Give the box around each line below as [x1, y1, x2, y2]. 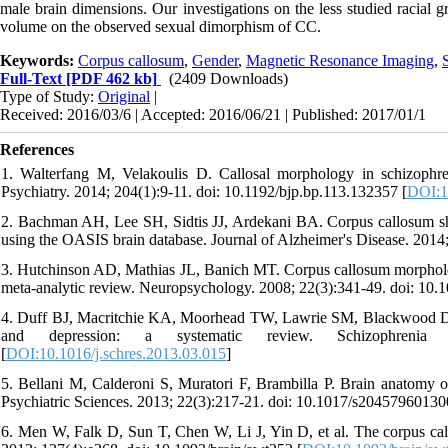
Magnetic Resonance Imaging [246, 52, 434, 70]
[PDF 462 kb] [62, 70, 157, 88]
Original [98, 88, 150, 106]
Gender [192, 52, 238, 70]
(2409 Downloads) [169, 70, 288, 88]
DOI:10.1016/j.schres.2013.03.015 [6, 345, 226, 363]
